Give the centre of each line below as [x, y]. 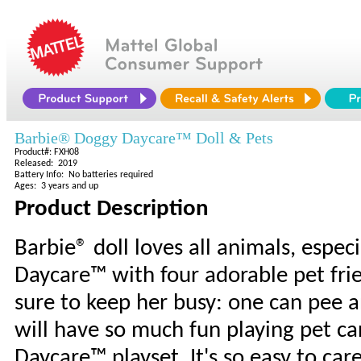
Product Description [112, 209]
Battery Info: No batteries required [84, 175]
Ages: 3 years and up [56, 186]
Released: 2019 [46, 164]
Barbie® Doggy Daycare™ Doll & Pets [144, 138]
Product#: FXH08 [47, 152]
